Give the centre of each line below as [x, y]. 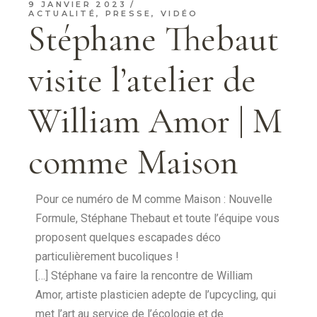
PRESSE [128, 13]
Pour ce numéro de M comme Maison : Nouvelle [154, 199]
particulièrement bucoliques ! [108, 256]
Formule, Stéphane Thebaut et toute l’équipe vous [158, 218]
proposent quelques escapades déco [128, 237]
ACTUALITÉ [63, 13]
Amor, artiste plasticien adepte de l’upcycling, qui [156, 294]
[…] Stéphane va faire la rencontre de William [144, 275]
